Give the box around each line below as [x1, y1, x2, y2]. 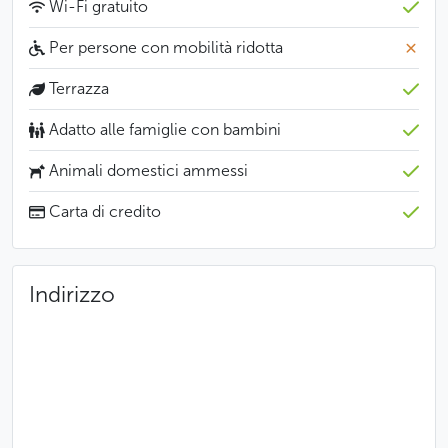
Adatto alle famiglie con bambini [45, 120, 281, 139]
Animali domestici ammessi [45, 161, 248, 180]
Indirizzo [29, 281, 115, 308]
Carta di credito [45, 202, 161, 221]
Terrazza [45, 79, 109, 98]
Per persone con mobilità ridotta [45, 38, 283, 57]
